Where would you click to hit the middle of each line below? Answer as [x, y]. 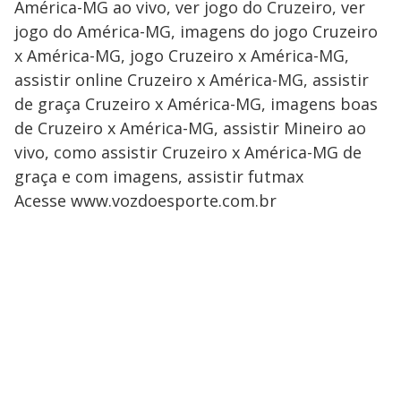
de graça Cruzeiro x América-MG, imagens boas [196, 104]
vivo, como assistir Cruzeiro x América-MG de [188, 152]
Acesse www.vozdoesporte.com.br [145, 200]
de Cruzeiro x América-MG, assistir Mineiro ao [190, 128]
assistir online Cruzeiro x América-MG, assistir [192, 80]
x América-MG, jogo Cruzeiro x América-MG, [182, 55]
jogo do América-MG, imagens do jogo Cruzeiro [196, 31]
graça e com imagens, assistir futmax [159, 176]
